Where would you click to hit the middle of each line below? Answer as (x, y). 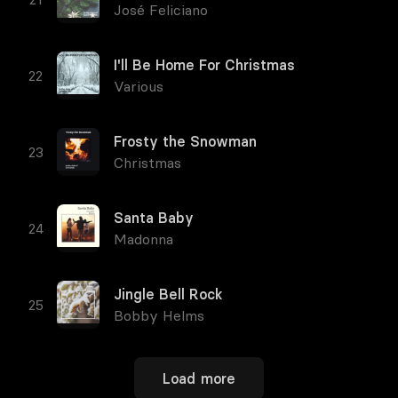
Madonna (143, 239)
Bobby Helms (159, 315)
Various (139, 86)
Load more (199, 378)
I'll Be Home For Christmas (204, 65)
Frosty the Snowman (185, 141)
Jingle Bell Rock (168, 294)
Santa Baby (154, 218)
